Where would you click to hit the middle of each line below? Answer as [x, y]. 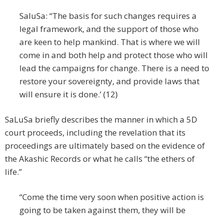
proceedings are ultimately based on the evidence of [105, 146]
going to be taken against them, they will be [102, 210]
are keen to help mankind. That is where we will [110, 42]
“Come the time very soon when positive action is [112, 197]
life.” [13, 172]
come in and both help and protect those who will [114, 55]
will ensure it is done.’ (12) [69, 94]
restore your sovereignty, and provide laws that [109, 81]
